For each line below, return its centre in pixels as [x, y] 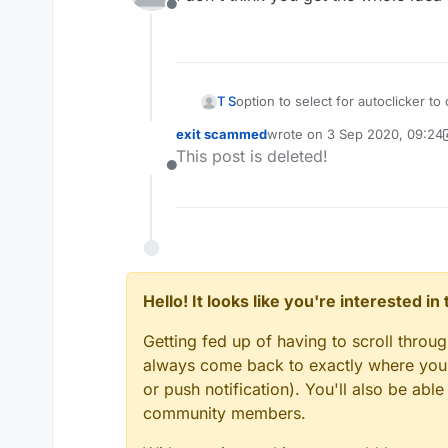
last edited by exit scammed [354, 142]
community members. [224, 413]
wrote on [297, 134]
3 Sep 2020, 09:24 [385, 134]
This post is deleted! [252, 156]
